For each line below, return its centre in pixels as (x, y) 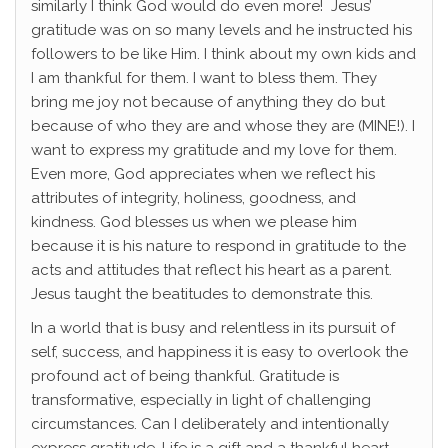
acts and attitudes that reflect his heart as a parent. (211, 270)
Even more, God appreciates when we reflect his (203, 174)
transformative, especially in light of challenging (201, 400)
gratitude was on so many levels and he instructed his (221, 30)
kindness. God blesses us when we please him (194, 222)
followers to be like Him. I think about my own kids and (223, 54)
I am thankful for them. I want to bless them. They (204, 78)
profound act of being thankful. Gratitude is (185, 376)
